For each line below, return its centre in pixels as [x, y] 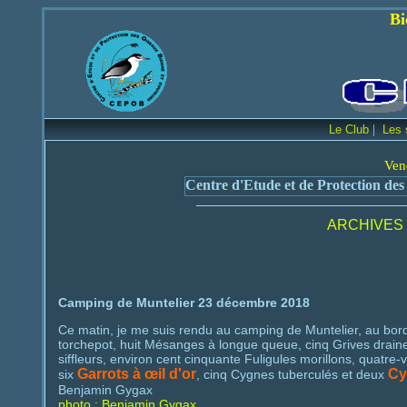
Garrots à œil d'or [136, 374]
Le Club [349, 129]
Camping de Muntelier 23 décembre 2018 [184, 303]
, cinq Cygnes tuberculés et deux [292, 375]
